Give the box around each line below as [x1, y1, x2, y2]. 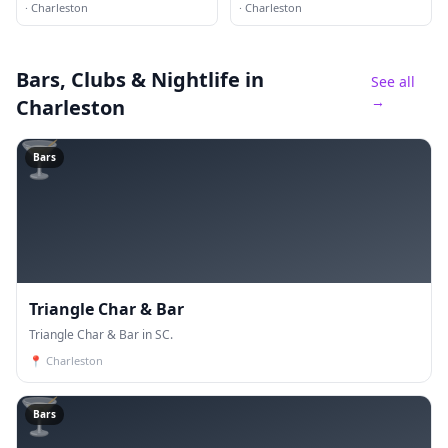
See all [371, 72, 416, 91]
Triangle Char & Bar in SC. [29, 326, 173, 343]
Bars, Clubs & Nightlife [16, 66, 240, 93]
